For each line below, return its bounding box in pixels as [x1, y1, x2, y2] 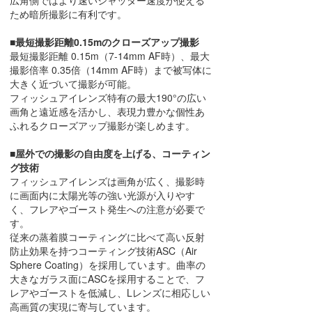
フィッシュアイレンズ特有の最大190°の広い [10, 91, 206, 105]
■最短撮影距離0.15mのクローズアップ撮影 [10, 35, 199, 49]
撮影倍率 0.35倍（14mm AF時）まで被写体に [10, 63, 212, 77]
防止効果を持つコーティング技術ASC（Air [10, 244, 197, 258]
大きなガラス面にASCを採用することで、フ [10, 272, 205, 286]
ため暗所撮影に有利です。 [10, 7, 127, 22]
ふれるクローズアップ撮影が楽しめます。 [10, 118, 195, 133]
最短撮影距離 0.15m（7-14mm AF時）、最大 [10, 49, 210, 63]
